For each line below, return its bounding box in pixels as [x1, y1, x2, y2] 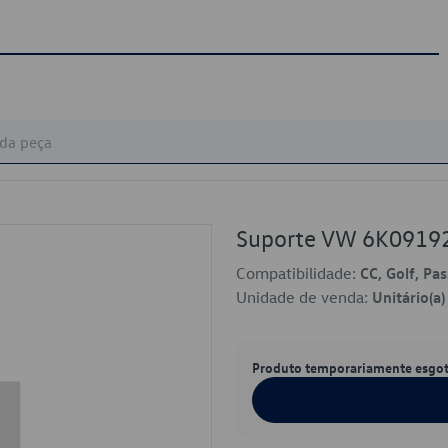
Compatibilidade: [236, 263, 360, 283]
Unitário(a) [372, 287, 445, 307]
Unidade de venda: [236, 287, 372, 307]
